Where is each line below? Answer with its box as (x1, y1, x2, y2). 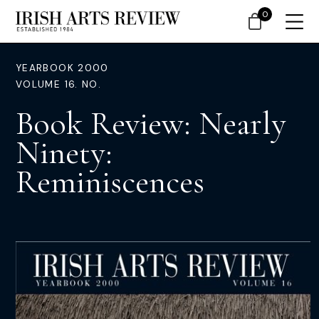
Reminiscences (16, 162, 204, 202)
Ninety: (16, 132, 113, 172)
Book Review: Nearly (16, 103, 286, 143)
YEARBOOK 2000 (16, 62, 109, 74)
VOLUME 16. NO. (16, 78, 102, 90)
